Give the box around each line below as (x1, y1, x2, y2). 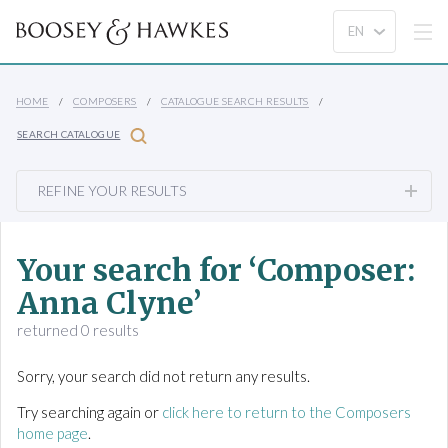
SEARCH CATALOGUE (17, 128, 121, 141)
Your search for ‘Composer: (17, 251, 415, 289)
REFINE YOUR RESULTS (37, 182, 186, 199)
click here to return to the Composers (162, 403, 411, 421)
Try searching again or (17, 403, 162, 421)
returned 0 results (17, 321, 139, 339)
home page (17, 424, 88, 442)
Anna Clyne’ (17, 284, 201, 322)
